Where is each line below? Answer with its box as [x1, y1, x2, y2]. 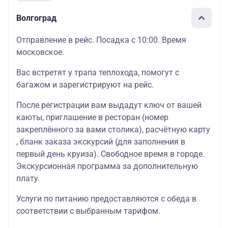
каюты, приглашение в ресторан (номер [16, 112, 168, 122]
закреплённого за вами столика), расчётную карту [16, 125, 210, 134]
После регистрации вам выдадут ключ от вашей [16, 100, 202, 110]
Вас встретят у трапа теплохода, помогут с [16, 68, 179, 77]
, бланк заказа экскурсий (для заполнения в [16, 137, 185, 147]
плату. [16, 174, 40, 183]
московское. [16, 47, 64, 57]
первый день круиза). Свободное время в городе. [16, 149, 205, 159]
